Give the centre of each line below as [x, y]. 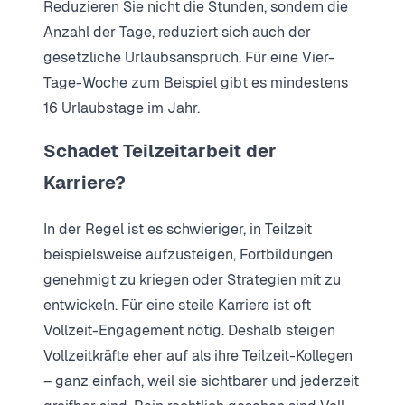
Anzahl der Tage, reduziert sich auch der [177, 32]
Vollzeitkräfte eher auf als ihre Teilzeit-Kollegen [198, 355]
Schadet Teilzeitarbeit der [160, 151]
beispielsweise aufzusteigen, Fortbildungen [188, 254]
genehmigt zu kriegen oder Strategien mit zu [192, 279]
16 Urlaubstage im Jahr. [122, 108]
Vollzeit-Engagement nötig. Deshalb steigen [189, 330]
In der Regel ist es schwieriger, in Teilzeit [178, 229]
